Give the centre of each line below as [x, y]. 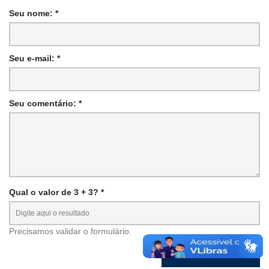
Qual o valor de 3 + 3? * [56, 192]
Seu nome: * [34, 14]
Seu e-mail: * [35, 59]
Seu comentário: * [45, 104]
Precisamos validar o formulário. [70, 231]
